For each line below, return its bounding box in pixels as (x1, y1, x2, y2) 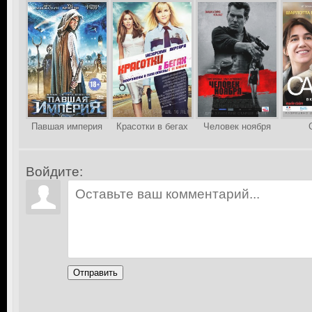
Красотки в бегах (116, 121, 188, 132)
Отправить (73, 267, 118, 278)
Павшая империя (31, 121, 102, 132)
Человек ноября (203, 121, 271, 132)
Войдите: (26, 164, 83, 179)
